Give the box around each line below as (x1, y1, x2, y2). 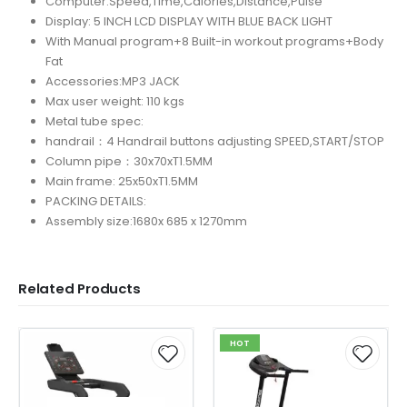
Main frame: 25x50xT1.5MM (45, 172, 198, 190)
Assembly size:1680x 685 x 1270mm (45, 212, 247, 230)
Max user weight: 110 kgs (45, 92, 184, 110)
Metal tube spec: (45, 112, 144, 130)
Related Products (18, 279, 141, 299)
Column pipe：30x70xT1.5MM (45, 152, 213, 170)
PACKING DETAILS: (45, 192, 146, 210)
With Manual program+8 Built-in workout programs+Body (45, 32, 383, 50)
